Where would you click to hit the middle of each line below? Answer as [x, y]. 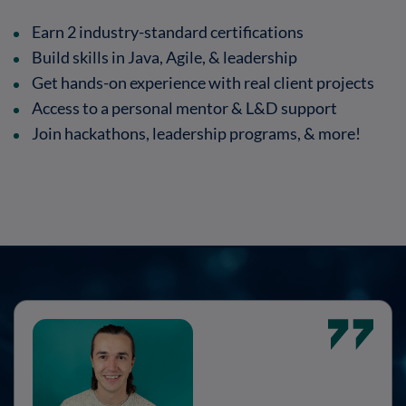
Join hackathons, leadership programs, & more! [198, 134]
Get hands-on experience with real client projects [204, 83]
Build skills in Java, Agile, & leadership [166, 58]
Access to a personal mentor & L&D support [186, 108]
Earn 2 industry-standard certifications [169, 32]
